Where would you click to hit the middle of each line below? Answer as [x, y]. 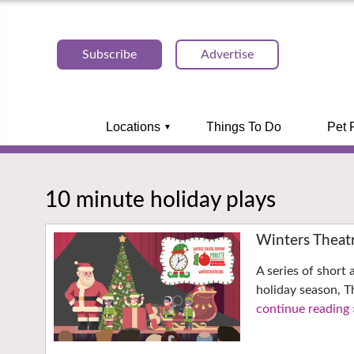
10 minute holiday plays [160, 200]
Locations [133, 127]
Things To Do [243, 127]
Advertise [227, 55]
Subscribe [109, 55]
